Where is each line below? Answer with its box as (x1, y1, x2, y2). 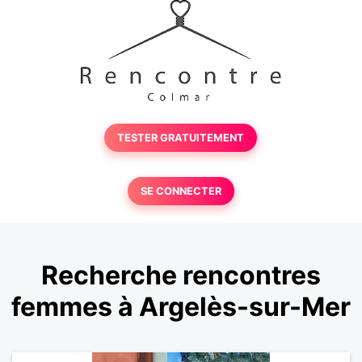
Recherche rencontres (41, 259, 321, 292)
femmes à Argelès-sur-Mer (11, 291, 351, 323)
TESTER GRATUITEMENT (117, 132, 245, 144)
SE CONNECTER (140, 185, 221, 197)
